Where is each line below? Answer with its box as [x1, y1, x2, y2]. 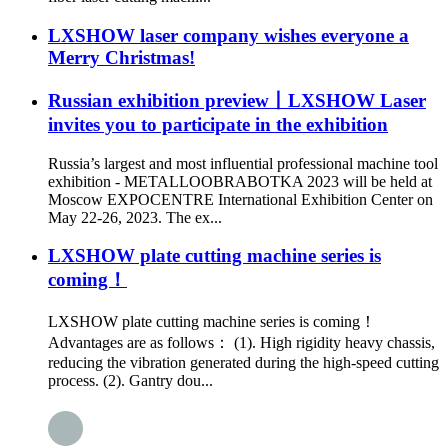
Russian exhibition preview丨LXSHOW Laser [48, 89, 426, 111]
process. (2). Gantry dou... [48, 371, 213, 389]
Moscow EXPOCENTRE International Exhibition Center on [48, 190, 433, 208]
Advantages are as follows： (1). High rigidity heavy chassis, [48, 333, 435, 351]
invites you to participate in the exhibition [48, 113, 388, 135]
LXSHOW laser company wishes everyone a [48, 25, 409, 47]
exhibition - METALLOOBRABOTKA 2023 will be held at [48, 172, 432, 190]
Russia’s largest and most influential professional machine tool [48, 154, 438, 172]
